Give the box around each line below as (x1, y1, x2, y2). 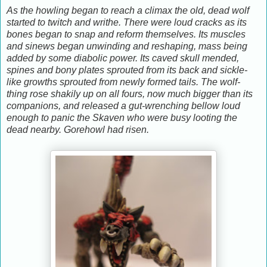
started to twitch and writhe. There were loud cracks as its (7, 17, 247, 28)
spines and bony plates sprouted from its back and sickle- (7, 65, 247, 76)
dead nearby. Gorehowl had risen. (7, 125, 149, 135)
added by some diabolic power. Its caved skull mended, (7, 53, 239, 64)
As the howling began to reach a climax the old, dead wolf (7, 5, 249, 16)
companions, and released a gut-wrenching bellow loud (7, 101, 240, 111)
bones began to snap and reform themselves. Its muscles (7, 29, 246, 40)
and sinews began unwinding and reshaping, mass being (7, 41, 247, 52)
